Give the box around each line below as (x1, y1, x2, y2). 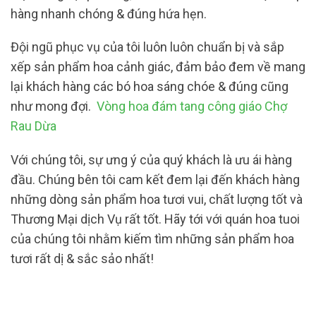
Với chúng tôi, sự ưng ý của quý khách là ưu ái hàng (11, 152, 292, 167)
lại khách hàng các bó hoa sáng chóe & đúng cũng (11, 79, 288, 95)
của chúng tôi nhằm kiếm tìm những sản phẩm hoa (11, 231, 294, 246)
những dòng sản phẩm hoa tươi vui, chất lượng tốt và (11, 191, 303, 207)
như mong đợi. (11, 99, 97, 114)
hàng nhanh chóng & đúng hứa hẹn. (11, 6, 207, 21)
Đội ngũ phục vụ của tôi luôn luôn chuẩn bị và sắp (11, 39, 284, 55)
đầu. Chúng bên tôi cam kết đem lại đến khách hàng (11, 171, 300, 187)
